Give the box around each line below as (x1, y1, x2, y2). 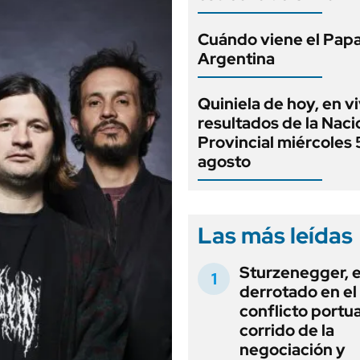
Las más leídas (198, 220, 353, 251)
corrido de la (239, 320, 334, 341)
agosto (198, 151, 251, 172)
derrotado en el (239, 281, 357, 302)
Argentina (198, 48, 275, 69)
